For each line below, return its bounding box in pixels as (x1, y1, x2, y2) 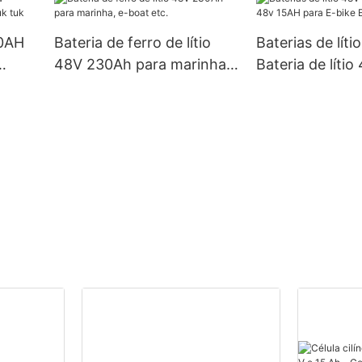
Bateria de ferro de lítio (53, 33, 211, 51)
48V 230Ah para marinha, (53, 55, 230, 73)
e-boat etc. (53, 77, 130, 95)
